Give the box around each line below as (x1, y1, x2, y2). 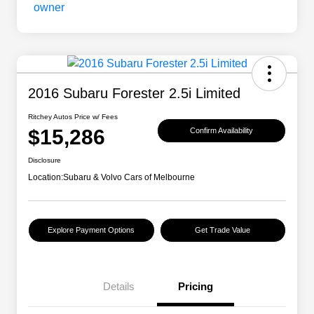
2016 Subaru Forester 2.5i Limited (28, 86, 240, 102)
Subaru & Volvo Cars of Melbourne (63, 172, 195, 183)
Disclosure (28, 156, 61, 165)
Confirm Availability (190, 125, 253, 135)
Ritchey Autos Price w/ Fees (28, 113, 118, 121)
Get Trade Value (195, 226, 251, 235)
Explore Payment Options (48, 226, 135, 235)
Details (102, 280, 135, 293)
